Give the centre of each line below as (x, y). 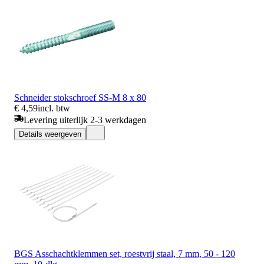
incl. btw (54, 108)
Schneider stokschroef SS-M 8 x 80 (80, 97)
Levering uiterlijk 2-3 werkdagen (85, 120)
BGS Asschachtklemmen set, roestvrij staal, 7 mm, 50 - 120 (125, 253)
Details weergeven (50, 134)
